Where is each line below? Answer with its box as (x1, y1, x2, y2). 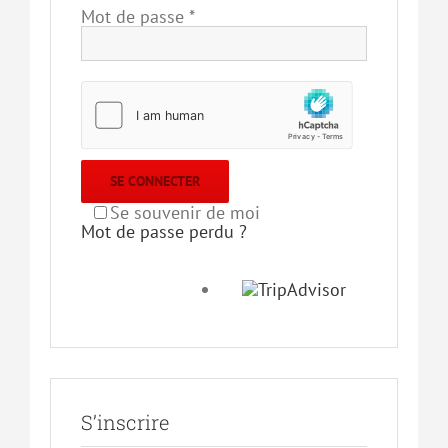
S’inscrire (80, 409, 169, 435)
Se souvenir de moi (109, 201, 260, 224)
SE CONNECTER (109, 172, 200, 190)
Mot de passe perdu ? (80, 220, 247, 243)
